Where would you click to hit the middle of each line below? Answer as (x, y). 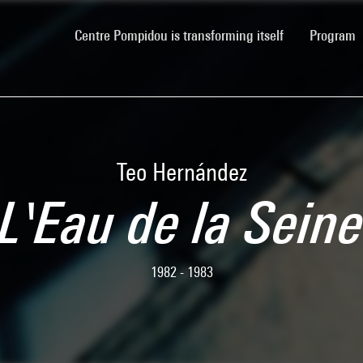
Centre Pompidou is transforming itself (179, 35)
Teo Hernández (181, 172)
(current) (307, 34)
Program (334, 35)
